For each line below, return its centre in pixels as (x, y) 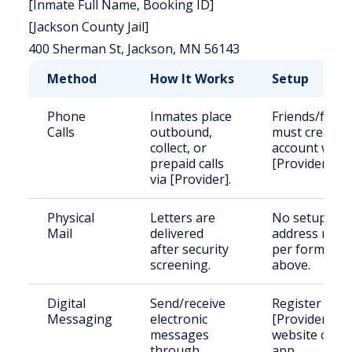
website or (303, 335)
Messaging (80, 319)
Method (72, 79)
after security (189, 249)
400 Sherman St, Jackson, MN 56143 (134, 49)
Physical (71, 218)
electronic (179, 319)
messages (180, 335)
